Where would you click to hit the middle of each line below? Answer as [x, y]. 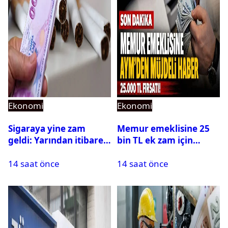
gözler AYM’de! [149, 152]
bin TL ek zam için [155, 140]
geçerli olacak [38, 152]
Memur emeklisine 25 [163, 129]
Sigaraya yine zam [47, 129]
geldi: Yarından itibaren [59, 140]
